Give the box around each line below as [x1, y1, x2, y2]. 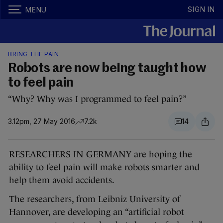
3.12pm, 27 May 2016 [8, 117, 75, 125]
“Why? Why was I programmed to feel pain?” [8, 94, 187, 104]
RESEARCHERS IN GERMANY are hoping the [9, 149, 192, 159]
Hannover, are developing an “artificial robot [9, 207, 184, 217]
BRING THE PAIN [8, 50, 59, 58]
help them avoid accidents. [9, 175, 114, 185]
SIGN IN [188, 5, 215, 13]
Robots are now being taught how [8, 62, 207, 75]
